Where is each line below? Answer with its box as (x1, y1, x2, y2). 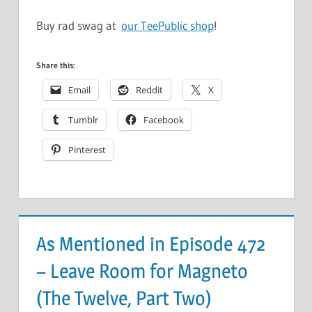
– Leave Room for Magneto (36, 258, 248, 283)
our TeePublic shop (121, 18, 214, 33)
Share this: (36, 59, 75, 70)
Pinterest (68, 143, 106, 156)
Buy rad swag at (36, 18, 121, 33)
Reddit (136, 83, 163, 96)
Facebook (143, 113, 184, 126)
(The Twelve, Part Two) (36, 286, 212, 310)
